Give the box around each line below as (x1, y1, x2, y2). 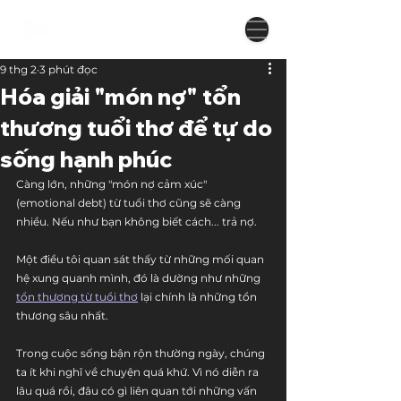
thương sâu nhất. (16, 309, 108, 322)
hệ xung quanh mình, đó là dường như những (16, 271, 263, 285)
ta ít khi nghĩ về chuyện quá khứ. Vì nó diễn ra (16, 365, 261, 379)
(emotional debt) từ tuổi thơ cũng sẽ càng (16, 196, 243, 209)
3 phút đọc (39, 63, 98, 76)
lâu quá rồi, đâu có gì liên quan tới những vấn (16, 384, 260, 397)
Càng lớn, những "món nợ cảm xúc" (16, 177, 209, 191)
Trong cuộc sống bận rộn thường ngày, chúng (16, 346, 268, 360)
